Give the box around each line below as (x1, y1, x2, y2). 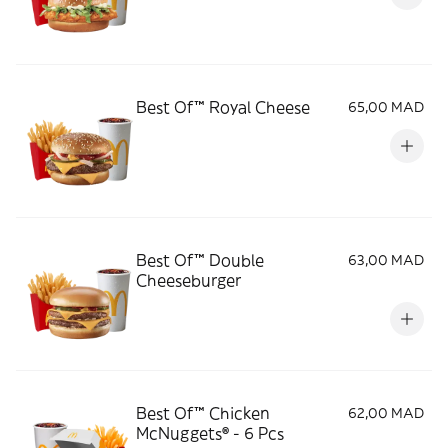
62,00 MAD (348, 404, 424, 422)
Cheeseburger (136, 270, 241, 290)
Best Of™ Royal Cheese (136, 97, 310, 117)
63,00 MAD (348, 251, 424, 269)
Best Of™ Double (136, 250, 264, 270)
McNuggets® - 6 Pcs (136, 423, 284, 443)
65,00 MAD (348, 98, 424, 116)
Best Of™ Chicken (136, 403, 270, 423)
